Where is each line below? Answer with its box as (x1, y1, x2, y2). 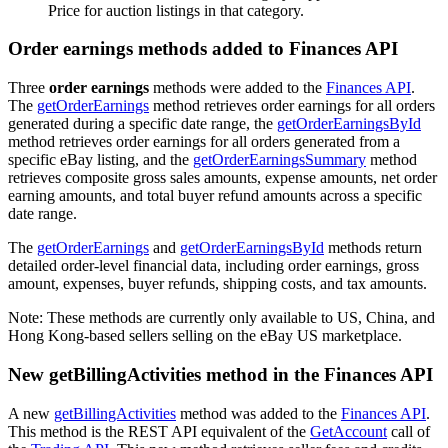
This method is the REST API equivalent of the (8, 422, 310, 440)
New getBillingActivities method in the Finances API (8, 363, 433, 385)
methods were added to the (149, 79, 326, 97)
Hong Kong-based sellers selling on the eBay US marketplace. (8, 327, 402, 345)
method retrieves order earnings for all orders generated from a (8, 133, 400, 151)
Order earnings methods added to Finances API (8, 38, 398, 60)
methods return (324, 239, 422, 257)
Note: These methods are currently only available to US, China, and (8, 309, 435, 327)
